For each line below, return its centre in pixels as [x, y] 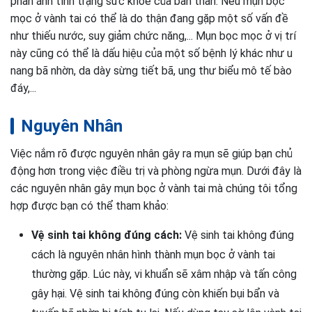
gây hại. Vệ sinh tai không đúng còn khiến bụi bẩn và [155, 294]
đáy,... [23, 88]
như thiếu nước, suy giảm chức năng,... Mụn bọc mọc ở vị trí [153, 36]
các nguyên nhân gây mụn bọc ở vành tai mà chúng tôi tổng [154, 188]
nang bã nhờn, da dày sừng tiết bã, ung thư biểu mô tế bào [151, 71]
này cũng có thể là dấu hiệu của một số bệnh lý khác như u [151, 53]
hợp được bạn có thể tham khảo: [89, 206]
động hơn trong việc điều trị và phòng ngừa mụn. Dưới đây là [156, 171]
